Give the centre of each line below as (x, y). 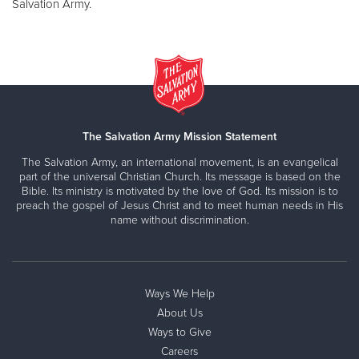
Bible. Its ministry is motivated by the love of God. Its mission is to (179, 192)
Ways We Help (179, 294)
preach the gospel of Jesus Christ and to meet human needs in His (179, 206)
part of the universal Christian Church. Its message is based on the (179, 177)
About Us (179, 313)
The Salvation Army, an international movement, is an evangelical (179, 163)
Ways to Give (179, 333)
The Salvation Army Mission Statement (179, 137)
